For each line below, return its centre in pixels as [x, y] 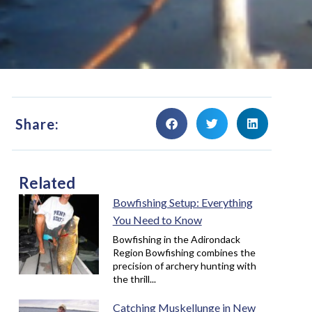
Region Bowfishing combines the [184, 253]
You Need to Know [157, 220]
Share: [37, 124]
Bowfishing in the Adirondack [176, 240]
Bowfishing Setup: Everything [182, 203]
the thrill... [134, 279]
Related [47, 183]
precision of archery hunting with [184, 266]
